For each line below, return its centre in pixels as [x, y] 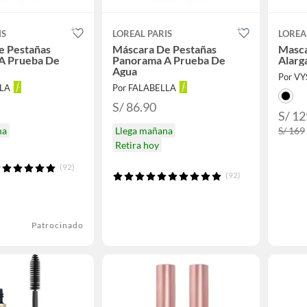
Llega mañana [144, 131]
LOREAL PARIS [142, 34]
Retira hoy [137, 145]
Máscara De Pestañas [164, 49]
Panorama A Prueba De [169, 60]
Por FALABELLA [144, 88]
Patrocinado [58, 225]
